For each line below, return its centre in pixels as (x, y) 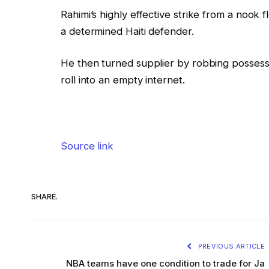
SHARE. (44, 197)
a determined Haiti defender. (127, 31)
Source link (87, 146)
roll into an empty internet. (123, 80)
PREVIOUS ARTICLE (230, 246)
